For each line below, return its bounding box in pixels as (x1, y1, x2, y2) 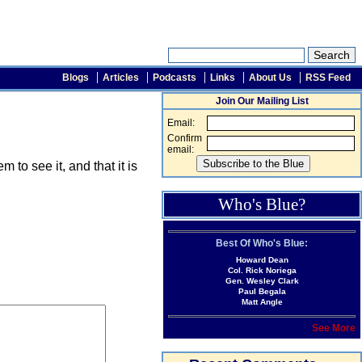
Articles (103, 72, 139, 83)
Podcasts (153, 72, 196, 83)
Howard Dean (235, 255, 288, 264)
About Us (249, 72, 292, 83)
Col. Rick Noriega (227, 266, 297, 275)
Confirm (167, 133, 202, 144)
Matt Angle (241, 297, 283, 306)
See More (312, 322, 356, 334)
